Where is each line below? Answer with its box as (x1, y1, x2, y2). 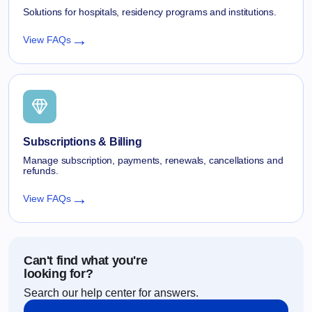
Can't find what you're (24, 253, 148, 267)
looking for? (24, 266, 93, 281)
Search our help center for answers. (24, 286, 198, 299)
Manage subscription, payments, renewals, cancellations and (23, 154, 283, 166)
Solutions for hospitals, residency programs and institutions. (23, 6, 276, 17)
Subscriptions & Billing (23, 135, 142, 148)
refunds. (23, 164, 58, 176)
